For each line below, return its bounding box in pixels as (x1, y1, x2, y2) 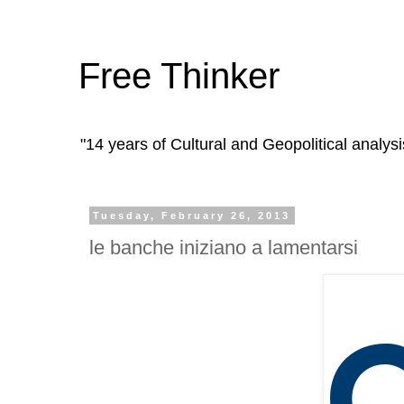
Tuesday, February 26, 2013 (93, 210, 291, 221)
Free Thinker (78, 56, 280, 96)
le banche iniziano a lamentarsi (89, 235, 358, 259)
